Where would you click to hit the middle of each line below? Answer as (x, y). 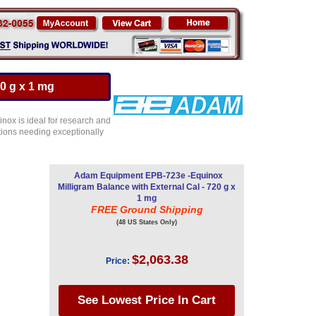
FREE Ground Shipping (147, 209)
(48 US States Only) (147, 222)
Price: (117, 261)
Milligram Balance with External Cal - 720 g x (147, 187)
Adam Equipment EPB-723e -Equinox (148, 176)
